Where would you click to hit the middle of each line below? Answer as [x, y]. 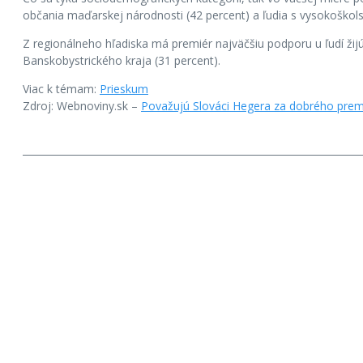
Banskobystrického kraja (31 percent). [122, 60]
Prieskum [124, 89]
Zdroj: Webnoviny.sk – [82, 106]
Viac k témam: [61, 89]
